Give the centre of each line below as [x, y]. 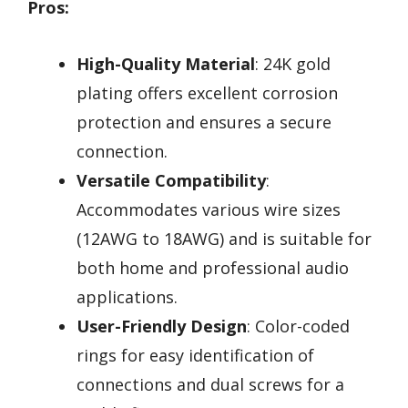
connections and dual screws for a [210, 385]
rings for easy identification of [195, 356]
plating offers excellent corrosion [207, 93]
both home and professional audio [213, 268]
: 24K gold [293, 64]
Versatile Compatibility [171, 181]
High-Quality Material [166, 64]
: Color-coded [298, 326]
